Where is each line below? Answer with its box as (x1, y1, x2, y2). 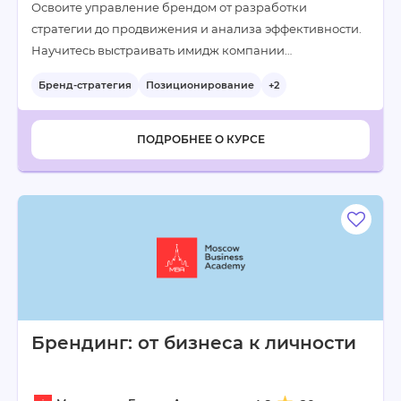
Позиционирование (146, 79, 254, 91)
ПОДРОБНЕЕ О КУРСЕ (136, 132, 265, 146)
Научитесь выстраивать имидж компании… (31, 43, 292, 57)
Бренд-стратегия (38, 79, 132, 91)
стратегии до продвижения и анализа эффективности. (31, 21, 362, 36)
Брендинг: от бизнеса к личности (31, 332, 356, 354)
